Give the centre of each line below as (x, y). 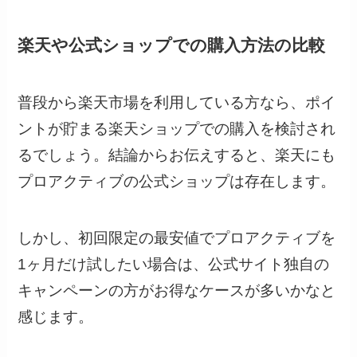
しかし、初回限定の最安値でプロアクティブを (177, 238)
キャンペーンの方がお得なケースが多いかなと (177, 291)
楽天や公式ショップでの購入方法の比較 (172, 45)
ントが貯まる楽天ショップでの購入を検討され (177, 129)
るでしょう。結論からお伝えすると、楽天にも (177, 155)
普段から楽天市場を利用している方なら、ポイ (177, 103)
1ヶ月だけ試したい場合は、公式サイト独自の (174, 265)
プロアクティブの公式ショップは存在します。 (177, 182)
